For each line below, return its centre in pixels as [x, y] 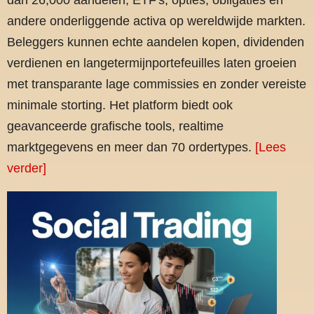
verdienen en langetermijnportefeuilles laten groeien [152, 63]
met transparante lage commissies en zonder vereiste [157, 84]
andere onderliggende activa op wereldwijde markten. [156, 21]
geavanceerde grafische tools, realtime [115, 126]
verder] [27, 168]
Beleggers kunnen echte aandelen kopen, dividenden [156, 42]
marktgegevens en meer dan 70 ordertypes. [131, 147]
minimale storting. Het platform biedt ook [120, 105]
